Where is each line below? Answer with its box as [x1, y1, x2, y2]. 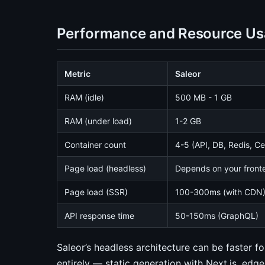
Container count [64, 140, 126, 150]
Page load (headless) [64, 163, 146, 173]
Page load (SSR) [64, 187, 128, 197]
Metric [64, 69, 91, 79]
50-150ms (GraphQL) [175, 211, 258, 221]
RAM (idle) [64, 92, 104, 102]
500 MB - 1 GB [175, 92, 232, 102]
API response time [64, 211, 134, 221]
